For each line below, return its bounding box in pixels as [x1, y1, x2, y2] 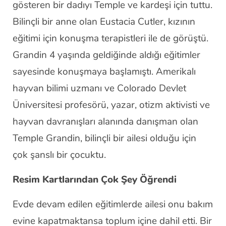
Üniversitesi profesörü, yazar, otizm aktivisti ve [13, 98, 210, 111]
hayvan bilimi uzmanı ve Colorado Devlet [13, 82, 186, 95]
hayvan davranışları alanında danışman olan [13, 115, 198, 128]
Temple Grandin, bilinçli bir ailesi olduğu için [13, 132, 196, 145]
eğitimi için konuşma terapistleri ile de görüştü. [13, 32, 208, 45]
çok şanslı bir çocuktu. [13, 148, 106, 161]
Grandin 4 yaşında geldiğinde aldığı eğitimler [13, 48, 200, 62]
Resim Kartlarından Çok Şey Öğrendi [13, 173, 177, 186]
